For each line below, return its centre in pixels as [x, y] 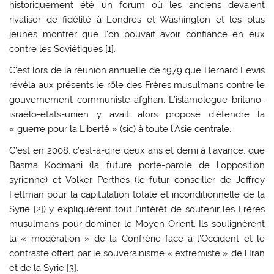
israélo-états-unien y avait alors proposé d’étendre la [137, 115]
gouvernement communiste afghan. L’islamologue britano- [137, 100]
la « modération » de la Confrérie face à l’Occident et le [137, 239]
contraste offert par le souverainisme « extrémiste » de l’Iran [137, 254]
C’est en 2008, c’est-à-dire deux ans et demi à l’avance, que [137, 151]
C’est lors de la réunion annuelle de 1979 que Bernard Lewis [137, 71]
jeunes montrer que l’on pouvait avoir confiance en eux [137, 34]
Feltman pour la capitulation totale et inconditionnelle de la [137, 195]
